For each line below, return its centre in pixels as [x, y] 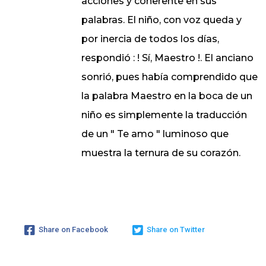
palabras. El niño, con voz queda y [161, 20]
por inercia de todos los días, [150, 39]
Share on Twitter [176, 229]
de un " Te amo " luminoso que [155, 134]
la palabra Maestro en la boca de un [167, 96]
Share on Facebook [73, 229]
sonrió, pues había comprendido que [169, 77]
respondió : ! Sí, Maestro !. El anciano [167, 58]
